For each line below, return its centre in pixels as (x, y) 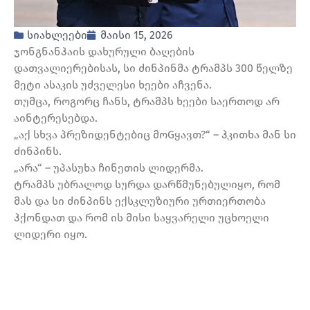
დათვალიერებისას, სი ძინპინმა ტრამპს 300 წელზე (153, 69)
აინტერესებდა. (56, 118)
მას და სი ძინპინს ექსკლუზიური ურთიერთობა (140, 201)
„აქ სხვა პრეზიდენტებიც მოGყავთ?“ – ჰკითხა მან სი (155, 135)
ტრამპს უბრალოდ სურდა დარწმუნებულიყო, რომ (147, 185)
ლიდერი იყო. (51, 235)
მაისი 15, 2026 (137, 35)
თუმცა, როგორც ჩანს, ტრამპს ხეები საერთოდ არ (147, 102)
